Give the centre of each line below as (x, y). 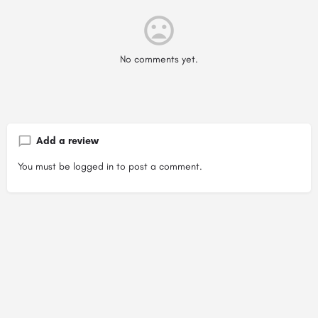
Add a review (67, 141)
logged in (93, 166)
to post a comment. (158, 166)
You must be (45, 166)
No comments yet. (159, 59)
